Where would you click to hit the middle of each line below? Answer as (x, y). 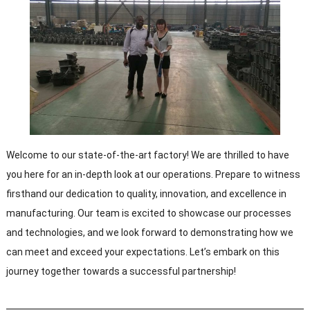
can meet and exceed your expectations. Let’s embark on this (143, 252)
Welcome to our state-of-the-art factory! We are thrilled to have (147, 155)
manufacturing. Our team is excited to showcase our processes (148, 213)
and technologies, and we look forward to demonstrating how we (149, 233)
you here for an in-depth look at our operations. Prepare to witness (153, 175)
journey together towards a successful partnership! (121, 272)
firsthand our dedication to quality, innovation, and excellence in (146, 194)
